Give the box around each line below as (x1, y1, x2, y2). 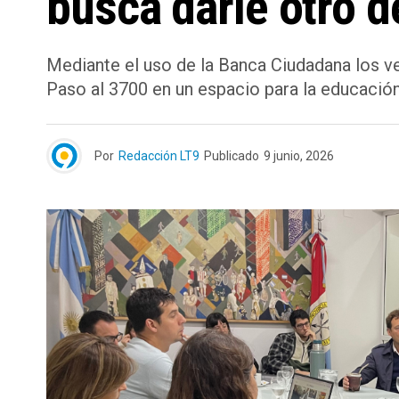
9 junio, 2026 (264, 149, 334, 163)
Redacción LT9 (118, 149, 199, 163)
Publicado (204, 149, 259, 163)
